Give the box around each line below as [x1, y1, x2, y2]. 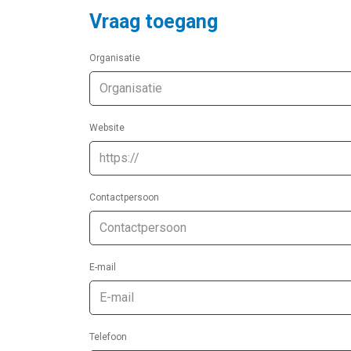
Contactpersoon [89, 191, 159, 203]
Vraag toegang [89, 9, 218, 33]
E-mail [89, 261, 116, 273]
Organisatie [89, 52, 140, 63]
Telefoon [89, 331, 127, 342]
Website [89, 121, 125, 133]
